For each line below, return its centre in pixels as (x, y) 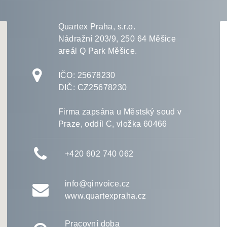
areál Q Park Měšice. (98, 51)
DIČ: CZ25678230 (92, 88)
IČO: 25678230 (87, 75)
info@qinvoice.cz (98, 184)
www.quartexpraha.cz (106, 196)
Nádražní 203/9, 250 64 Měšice (117, 39)
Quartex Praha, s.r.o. (97, 27)
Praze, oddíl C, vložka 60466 (112, 124)
